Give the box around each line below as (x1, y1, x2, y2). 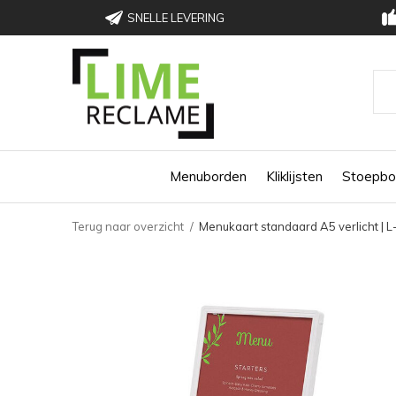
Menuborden (169, 167, 247, 185)
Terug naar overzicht (72, 219, 184, 233)
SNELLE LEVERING (126, 10, 225, 25)
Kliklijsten (265, 167, 323, 185)
